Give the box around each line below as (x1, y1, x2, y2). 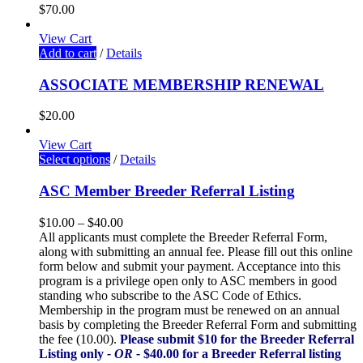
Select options (39, 152, 110, 167)
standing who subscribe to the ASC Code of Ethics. (39, 288, 301, 302)
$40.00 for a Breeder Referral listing (140, 346, 341, 361)
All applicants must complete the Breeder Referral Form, (39, 229, 327, 244)
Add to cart (39, 45, 96, 60)
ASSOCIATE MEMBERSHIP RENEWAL (39, 75, 324, 93)
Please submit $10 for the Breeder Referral (120, 331, 354, 346)
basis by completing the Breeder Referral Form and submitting (39, 317, 357, 331)
